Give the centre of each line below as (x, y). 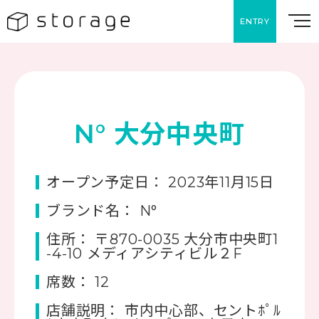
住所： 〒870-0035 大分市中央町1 (162, 239)
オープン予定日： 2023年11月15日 (160, 182)
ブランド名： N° (102, 211)
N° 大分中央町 (159, 134)
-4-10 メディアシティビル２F (145, 253)
